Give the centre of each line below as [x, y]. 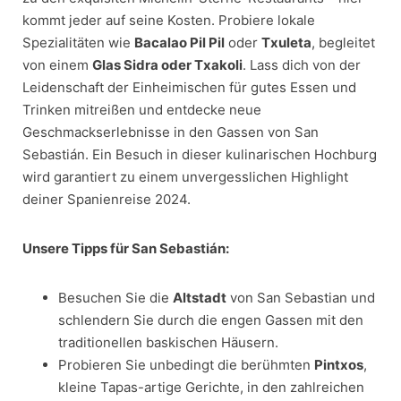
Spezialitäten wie [78, 42]
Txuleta [286, 42]
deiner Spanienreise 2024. [107, 199]
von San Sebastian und [301, 297]
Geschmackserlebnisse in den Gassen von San [171, 132]
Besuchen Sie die [115, 297]
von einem [57, 64]
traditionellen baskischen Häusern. [168, 342]
